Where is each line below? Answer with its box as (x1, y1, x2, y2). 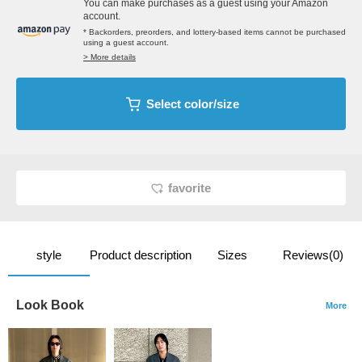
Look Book (16, 298, 84, 313)
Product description (89, 248, 192, 263)
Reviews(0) (283, 248, 344, 263)
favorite (168, 181, 211, 196)
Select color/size (145, 97, 239, 112)
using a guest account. (83, 38, 169, 48)
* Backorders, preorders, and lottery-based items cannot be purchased (83, 27, 346, 37)
